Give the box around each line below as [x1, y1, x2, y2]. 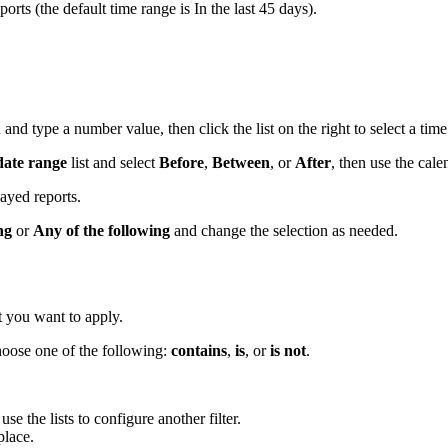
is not [270, 341, 306, 359]
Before [159, 153, 204, 171]
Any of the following [33, 221, 170, 239]
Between [212, 153, 270, 171]
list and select [67, 153, 159, 171]
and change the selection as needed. [170, 221, 398, 239]
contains [171, 341, 227, 359]
